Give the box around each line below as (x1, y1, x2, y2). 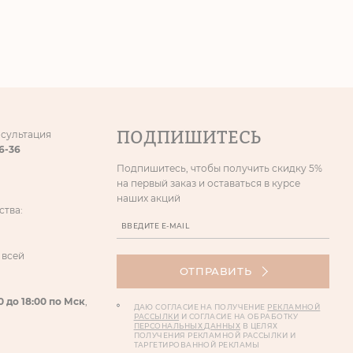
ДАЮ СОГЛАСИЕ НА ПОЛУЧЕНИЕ (133, 303, 268, 312)
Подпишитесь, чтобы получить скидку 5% (117, 162, 322, 175)
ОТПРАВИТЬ (179, 265, 252, 278)
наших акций (117, 192, 180, 205)
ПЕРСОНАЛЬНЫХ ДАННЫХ (133, 321, 241, 331)
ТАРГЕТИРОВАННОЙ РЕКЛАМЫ (133, 340, 260, 350)
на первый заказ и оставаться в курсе (117, 177, 300, 190)
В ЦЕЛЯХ (240, 321, 278, 331)
